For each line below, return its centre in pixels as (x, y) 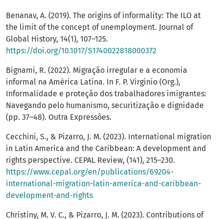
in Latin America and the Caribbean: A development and (106, 149)
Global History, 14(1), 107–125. (57, 39)
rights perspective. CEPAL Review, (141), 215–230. (90, 160)
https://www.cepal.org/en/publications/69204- (90, 172)
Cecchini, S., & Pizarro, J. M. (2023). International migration (109, 137)
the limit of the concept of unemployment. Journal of (99, 27)
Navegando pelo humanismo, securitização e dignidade (105, 106)
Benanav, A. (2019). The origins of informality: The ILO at (103, 16)
